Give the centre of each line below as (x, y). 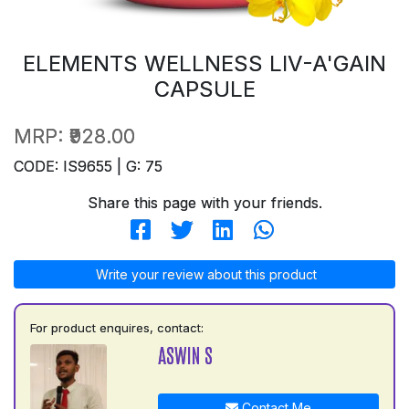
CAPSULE (204, 89)
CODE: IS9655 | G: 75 (88, 166)
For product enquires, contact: (117, 327)
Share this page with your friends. (204, 202)
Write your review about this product (204, 274)
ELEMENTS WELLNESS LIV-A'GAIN (204, 63)
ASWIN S (185, 354)
